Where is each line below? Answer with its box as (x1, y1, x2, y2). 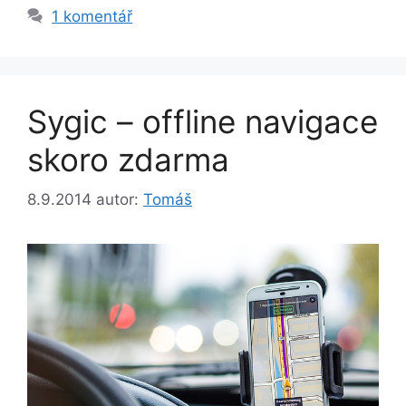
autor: (96, 190, 143, 209)
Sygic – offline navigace (27, 101, 378, 140)
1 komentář (52, 6, 133, 25)
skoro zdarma (27, 140, 229, 179)
